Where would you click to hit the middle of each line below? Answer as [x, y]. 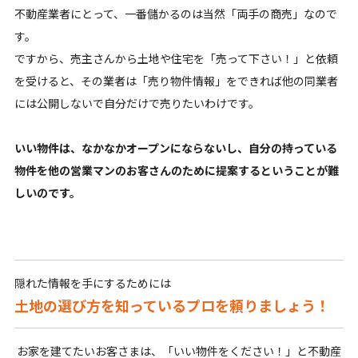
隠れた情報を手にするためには [92, 283]
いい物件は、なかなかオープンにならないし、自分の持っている [175, 148]
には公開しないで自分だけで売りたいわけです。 [137, 103]
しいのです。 [47, 193]
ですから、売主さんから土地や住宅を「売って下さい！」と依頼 [176, 59]
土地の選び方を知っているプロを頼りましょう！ [172, 306]
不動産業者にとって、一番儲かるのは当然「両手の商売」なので [175, 14]
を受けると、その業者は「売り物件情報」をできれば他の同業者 [176, 81]
